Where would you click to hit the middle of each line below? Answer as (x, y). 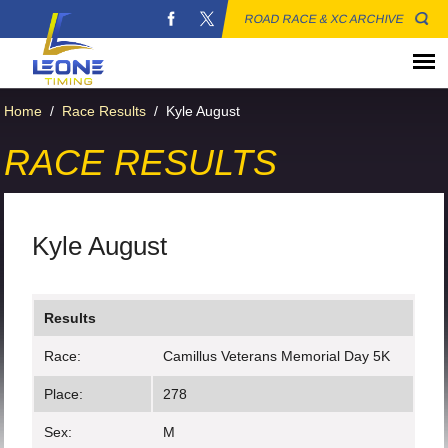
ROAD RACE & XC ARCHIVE (324, 19)
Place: (64, 394)
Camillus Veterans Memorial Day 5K (277, 356)
